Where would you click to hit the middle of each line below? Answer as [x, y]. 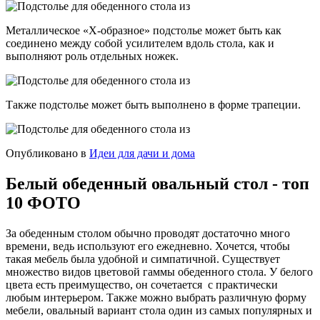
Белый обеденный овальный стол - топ [157, 183]
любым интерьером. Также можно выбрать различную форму [156, 297]
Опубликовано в [46, 153]
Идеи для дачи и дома [142, 153]
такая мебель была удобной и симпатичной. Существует [143, 259]
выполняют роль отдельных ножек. [92, 56]
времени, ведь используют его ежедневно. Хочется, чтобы [148, 246]
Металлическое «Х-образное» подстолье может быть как [144, 30]
